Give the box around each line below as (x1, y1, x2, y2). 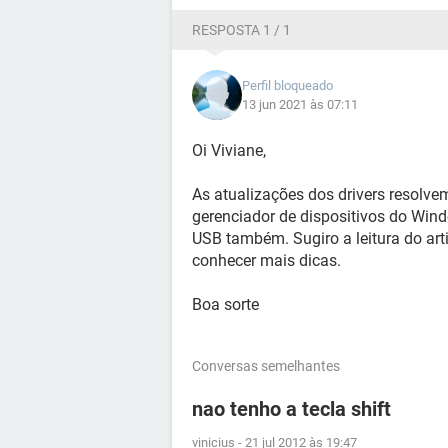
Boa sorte (192, 295, 259, 314)
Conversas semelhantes (192, 358, 340, 374)
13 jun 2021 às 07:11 (242, 97, 358, 112)
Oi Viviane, (192, 141, 266, 160)
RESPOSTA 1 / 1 (192, 22, 291, 38)
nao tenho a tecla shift (192, 397, 391, 421)
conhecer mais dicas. (192, 251, 341, 270)
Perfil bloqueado (242, 78, 333, 93)
